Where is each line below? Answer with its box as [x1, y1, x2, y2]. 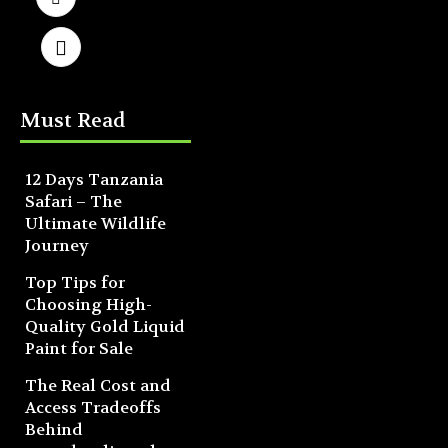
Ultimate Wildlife [25, 213, 166, 235]
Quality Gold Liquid [25, 316, 185, 338]
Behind [25, 419, 83, 441]
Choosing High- [25, 294, 152, 316]
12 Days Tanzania [25, 169, 163, 191]
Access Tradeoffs [25, 397, 161, 419]
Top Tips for [25, 272, 125, 294]
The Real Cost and [25, 375, 171, 397]
